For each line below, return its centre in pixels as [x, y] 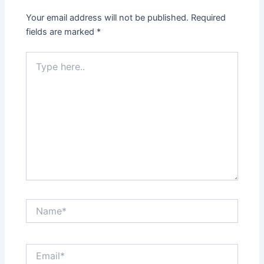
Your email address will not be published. [108, 18]
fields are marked [62, 32]
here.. [37, 69]
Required [209, 18]
